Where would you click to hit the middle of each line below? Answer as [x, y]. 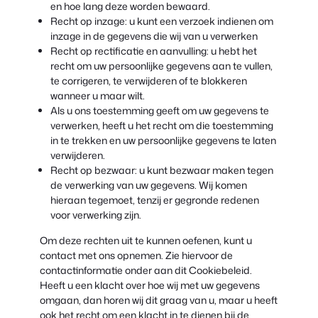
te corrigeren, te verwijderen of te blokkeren [149, 80]
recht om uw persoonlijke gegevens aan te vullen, [161, 65]
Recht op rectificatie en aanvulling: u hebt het [154, 50]
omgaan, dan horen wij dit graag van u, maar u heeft [159, 300]
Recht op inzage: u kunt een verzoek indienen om [162, 21]
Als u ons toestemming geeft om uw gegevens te [160, 110]
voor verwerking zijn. [96, 214]
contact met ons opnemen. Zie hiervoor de [136, 255]
